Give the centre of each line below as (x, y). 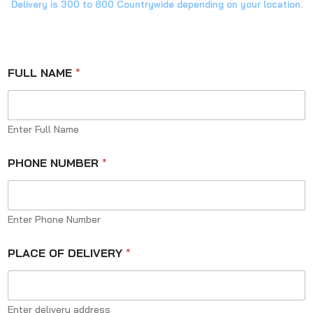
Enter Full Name (43, 129)
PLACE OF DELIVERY (67, 253)
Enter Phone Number (54, 219)
